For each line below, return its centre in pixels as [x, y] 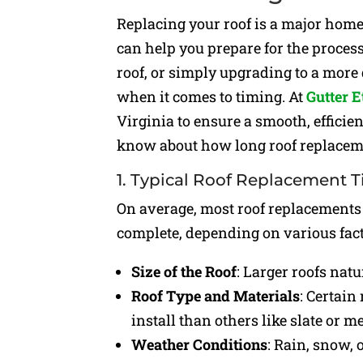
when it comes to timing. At [212, 97]
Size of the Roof [184, 272]
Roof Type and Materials [216, 296]
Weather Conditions [200, 345]
